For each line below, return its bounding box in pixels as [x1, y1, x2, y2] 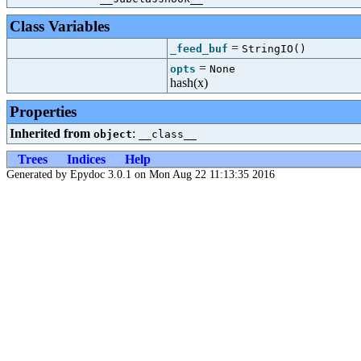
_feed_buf [170, 43, 228, 55]
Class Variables [10, 18, 110, 35]
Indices [67, 152, 106, 166]
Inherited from [10, 127, 93, 140]
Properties [10, 103, 77, 120]
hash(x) [170, 76, 208, 89]
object [93, 128, 132, 140]
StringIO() [242, 43, 306, 55]
